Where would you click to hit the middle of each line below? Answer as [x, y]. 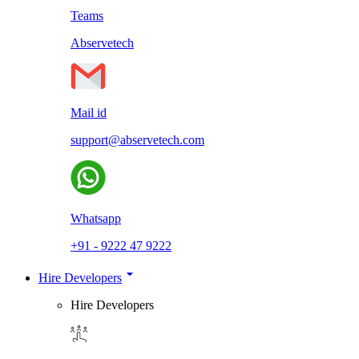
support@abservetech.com [137, 140]
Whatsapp [96, 218]
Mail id [89, 113]
